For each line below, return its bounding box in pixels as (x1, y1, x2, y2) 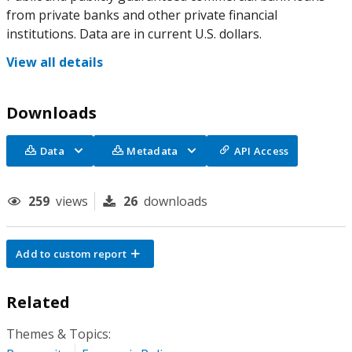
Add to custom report (16, 247, 126, 261)
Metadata (126, 144, 178, 158)
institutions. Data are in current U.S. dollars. (6, 25, 262, 42)
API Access (233, 144, 289, 158)
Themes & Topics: (6, 325, 111, 343)
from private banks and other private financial (6, 6, 277, 24)
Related (6, 291, 70, 313)
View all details (6, 53, 103, 71)
